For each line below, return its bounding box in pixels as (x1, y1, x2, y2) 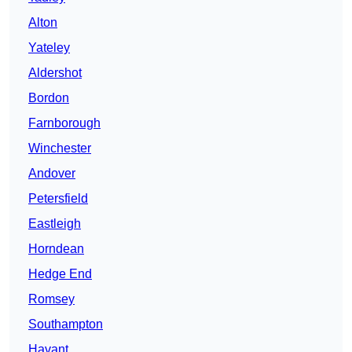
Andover (28, 167, 75, 181)
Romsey (28, 292, 75, 306)
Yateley (28, 41, 70, 55)
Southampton (28, 317, 103, 332)
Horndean (28, 242, 84, 256)
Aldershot (28, 66, 82, 80)
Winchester (28, 141, 91, 156)
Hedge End (28, 267, 92, 281)
